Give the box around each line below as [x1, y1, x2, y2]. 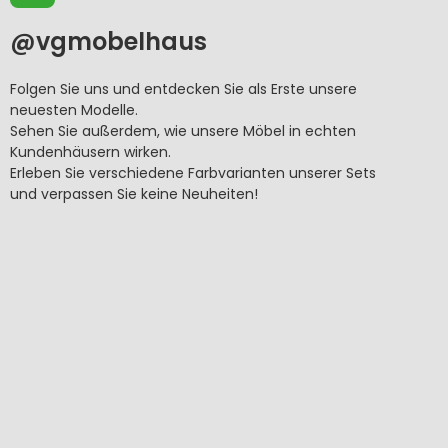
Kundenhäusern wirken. [10, 142, 171, 163]
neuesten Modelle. [10, 100, 138, 121]
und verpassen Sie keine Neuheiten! [10, 184, 258, 205]
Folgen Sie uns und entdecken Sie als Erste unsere [10, 79, 357, 100]
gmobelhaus [50, 25, 207, 59]
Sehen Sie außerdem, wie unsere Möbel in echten [10, 121, 356, 142]
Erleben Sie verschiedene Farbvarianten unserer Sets [10, 163, 376, 184]
